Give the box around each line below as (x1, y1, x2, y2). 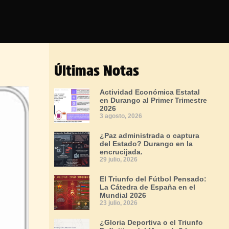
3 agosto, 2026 (100, 112, 142, 120)
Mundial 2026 (100, 191, 146, 199)
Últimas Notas (54, 62, 139, 79)
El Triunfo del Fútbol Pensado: (100, 175, 207, 183)
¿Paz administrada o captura (100, 131, 199, 140)
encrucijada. (100, 148, 143, 156)
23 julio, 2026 (100, 199, 138, 207)
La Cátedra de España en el (100, 183, 195, 191)
